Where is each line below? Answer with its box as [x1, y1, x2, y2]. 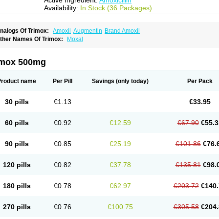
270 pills [2, 203, 31, 211]
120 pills [2, 161, 31, 169]
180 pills [2, 182, 31, 190]
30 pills [4, 98, 29, 106]
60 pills [4, 119, 29, 127]
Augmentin [73, 27, 102, 34]
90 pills [4, 140, 29, 148]
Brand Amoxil [105, 27, 140, 34]
